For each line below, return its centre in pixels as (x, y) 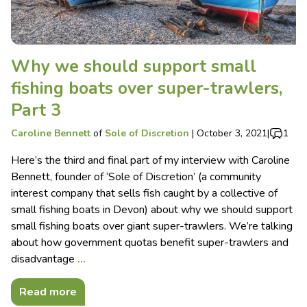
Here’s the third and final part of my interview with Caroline (150, 161)
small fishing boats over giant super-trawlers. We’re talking (152, 226)
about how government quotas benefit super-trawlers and (150, 243)
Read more (48, 292)
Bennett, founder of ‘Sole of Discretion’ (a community (136, 177)
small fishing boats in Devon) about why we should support (152, 210)
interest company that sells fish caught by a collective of (144, 194)
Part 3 (36, 111)
